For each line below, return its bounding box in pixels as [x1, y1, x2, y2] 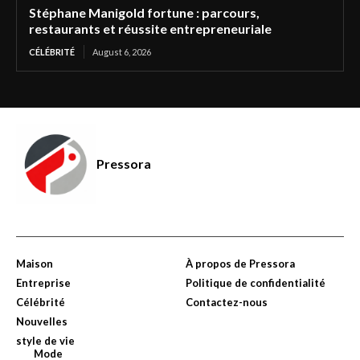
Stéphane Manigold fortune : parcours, [29, 5, 260, 21]
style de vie [16, 334, 75, 348]
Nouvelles [16, 315, 67, 329]
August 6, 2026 [92, 47, 151, 58]
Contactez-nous [186, 296, 268, 309]
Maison [16, 257, 53, 271]
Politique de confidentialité [186, 276, 325, 290]
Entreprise [16, 276, 71, 290]
